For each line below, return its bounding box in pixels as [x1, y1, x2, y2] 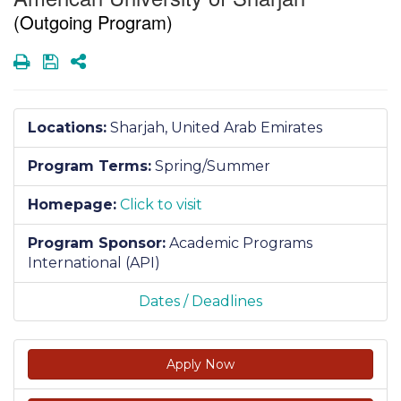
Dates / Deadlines [139, 292, 262, 310]
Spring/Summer [155, 157, 270, 175]
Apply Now [166, 355, 235, 372]
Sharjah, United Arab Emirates [110, 118, 322, 136]
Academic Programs [166, 234, 312, 252]
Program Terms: [28, 157, 151, 175]
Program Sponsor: [28, 234, 166, 252]
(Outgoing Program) [13, 9, 173, 36]
